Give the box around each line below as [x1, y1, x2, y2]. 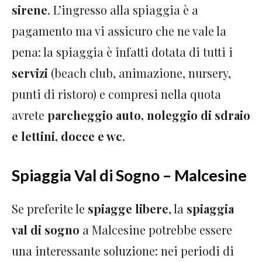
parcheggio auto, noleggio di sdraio [47, 107, 250, 123]
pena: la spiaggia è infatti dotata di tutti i [12, 44, 233, 60]
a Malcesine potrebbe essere [80, 222, 232, 238]
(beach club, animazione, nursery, [48, 65, 231, 81]
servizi [12, 65, 48, 81]
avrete [12, 107, 47, 123]
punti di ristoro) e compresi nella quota [12, 86, 221, 102]
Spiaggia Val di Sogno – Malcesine [12, 166, 247, 185]
